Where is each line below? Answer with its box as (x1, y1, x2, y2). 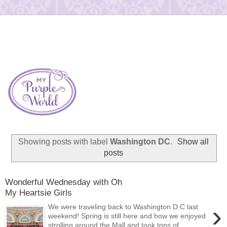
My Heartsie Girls (5, 187, 72, 198)
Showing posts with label (18, 137, 110, 146)
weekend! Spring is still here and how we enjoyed (48, 212, 206, 220)
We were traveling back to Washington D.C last (48, 203, 199, 211)
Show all (177, 137, 209, 146)
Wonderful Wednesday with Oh (5, 176, 122, 187)
